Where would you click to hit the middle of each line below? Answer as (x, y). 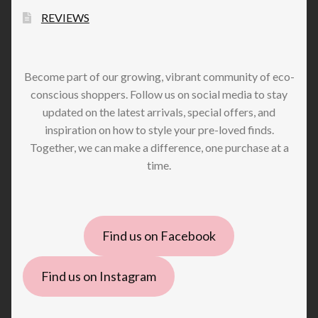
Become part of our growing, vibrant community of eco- (159, 77)
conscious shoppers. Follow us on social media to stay (159, 94)
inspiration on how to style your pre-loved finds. (159, 130)
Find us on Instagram (98, 276)
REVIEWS (65, 17)
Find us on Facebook (159, 236)
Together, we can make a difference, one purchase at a (159, 148)
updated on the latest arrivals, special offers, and (159, 112)
